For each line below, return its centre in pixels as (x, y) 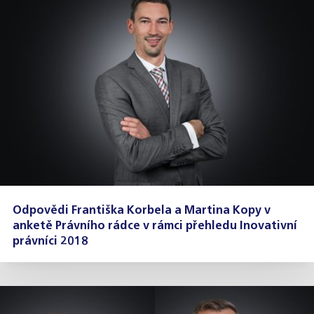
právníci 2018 (51, 241)
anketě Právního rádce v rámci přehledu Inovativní (155, 226)
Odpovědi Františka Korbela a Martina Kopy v (142, 210)
